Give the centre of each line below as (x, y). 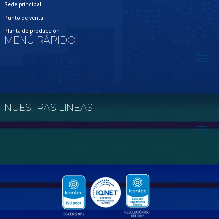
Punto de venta (24, 17)
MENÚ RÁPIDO (40, 40)
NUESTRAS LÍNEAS (49, 107)
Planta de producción (32, 31)
